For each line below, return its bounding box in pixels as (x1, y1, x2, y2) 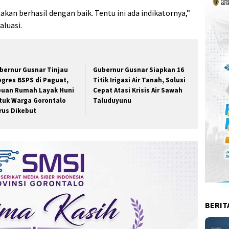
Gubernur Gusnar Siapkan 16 (93, 65, 185, 75)
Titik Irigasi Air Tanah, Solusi (93, 76, 186, 85)
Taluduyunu (93, 96, 132, 105)
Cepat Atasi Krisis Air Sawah (93, 86, 183, 95)
